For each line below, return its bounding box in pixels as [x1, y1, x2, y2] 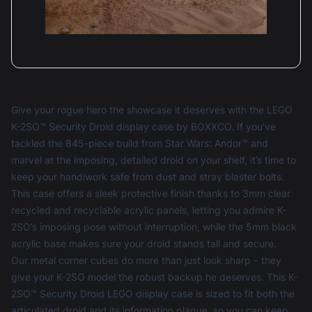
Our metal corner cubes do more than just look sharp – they [11, 254, 281, 267]
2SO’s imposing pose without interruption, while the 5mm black [11, 221, 297, 233]
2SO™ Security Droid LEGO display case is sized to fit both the [11, 288, 295, 300]
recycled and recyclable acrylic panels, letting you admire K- [11, 204, 286, 217]
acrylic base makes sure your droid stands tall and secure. [11, 237, 276, 250]
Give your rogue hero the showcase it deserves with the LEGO [11, 104, 292, 116]
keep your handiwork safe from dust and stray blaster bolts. [11, 171, 284, 183]
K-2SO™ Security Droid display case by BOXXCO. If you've [11, 120, 276, 133]
